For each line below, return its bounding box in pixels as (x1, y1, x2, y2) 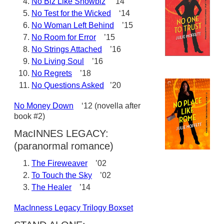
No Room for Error (31, 33, 96, 41)
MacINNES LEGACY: (14, 128, 108, 139)
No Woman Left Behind (31, 21, 114, 29)
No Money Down (14, 101, 73, 110)
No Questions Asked (31, 81, 104, 89)
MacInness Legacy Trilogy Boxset (14, 203, 133, 212)
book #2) (14, 112, 45, 120)
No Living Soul (31, 57, 84, 65)
